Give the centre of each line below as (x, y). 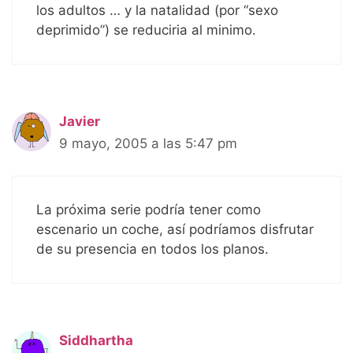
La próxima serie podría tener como (149, 209)
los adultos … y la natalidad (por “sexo (157, 11)
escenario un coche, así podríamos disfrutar (175, 229)
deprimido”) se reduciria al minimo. (146, 30)
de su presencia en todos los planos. (152, 249)
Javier (80, 122)
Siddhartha (96, 340)
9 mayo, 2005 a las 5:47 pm (148, 144)
